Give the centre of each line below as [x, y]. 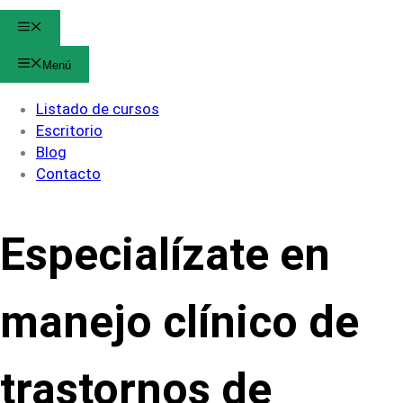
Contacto [68, 173]
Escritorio [69, 130]
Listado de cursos [98, 108]
